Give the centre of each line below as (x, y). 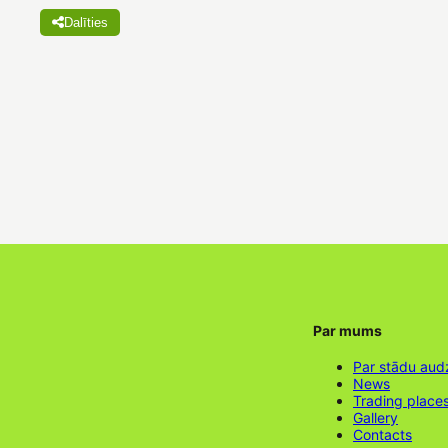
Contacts (382, 434)
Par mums (347, 331)
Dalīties (86, 23)
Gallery (375, 417)
